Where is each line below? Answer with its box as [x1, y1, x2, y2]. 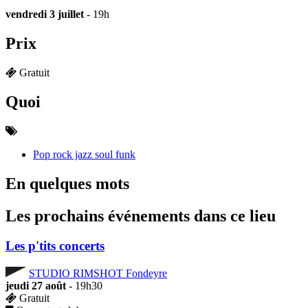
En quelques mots [5, 174, 129, 192]
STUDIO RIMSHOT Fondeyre [29, 267, 167, 279]
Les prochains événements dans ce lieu [5, 206, 276, 225]
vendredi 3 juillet [5, 8, 84, 21]
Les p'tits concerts [5, 239, 104, 254]
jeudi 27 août [5, 279, 66, 291]
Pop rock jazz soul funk [33, 148, 135, 160]
